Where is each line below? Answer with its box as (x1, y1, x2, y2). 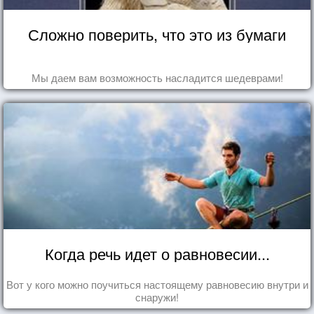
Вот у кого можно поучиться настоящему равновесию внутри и (6, 276, 308, 292)
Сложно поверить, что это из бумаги (28, 22, 286, 45)
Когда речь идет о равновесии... (44, 242, 270, 264)
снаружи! (135, 289, 179, 304)
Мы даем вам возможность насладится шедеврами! (31, 69, 283, 85)
